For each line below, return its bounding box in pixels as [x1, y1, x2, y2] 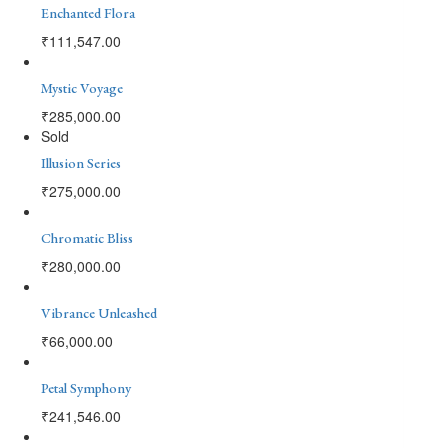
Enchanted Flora [41, 3, 135, 22]
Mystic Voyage [41, 78, 123, 97]
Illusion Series [41, 153, 121, 172]
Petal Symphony [41, 378, 131, 397]
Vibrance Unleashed [41, 303, 157, 322]
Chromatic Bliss [41, 228, 133, 247]
